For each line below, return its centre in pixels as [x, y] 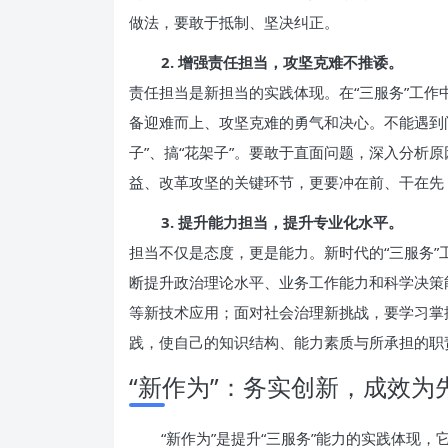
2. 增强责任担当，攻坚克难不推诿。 [282, 62]
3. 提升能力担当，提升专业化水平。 [282, 222]
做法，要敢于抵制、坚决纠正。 [234, 22]
